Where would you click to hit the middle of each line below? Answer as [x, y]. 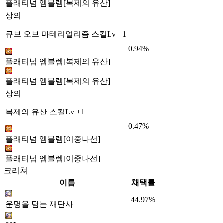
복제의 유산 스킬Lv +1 [45, 112]
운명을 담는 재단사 [39, 204]
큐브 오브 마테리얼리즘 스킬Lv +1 [66, 34]
